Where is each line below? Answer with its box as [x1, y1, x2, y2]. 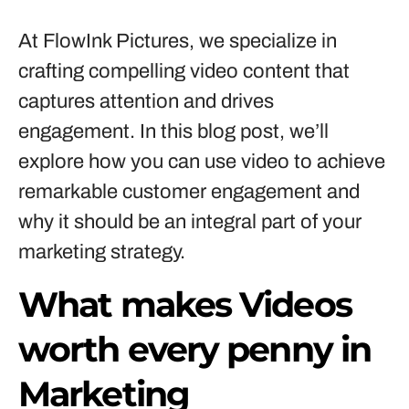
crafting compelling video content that [18, 60, 350, 82]
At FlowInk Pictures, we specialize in [18, 30, 337, 52]
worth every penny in [18, 328, 372, 371]
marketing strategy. [18, 241, 185, 263]
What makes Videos [18, 283, 351, 326]
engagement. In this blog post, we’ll [18, 121, 329, 142]
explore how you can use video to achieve [18, 151, 385, 173]
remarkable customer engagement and [18, 181, 360, 203]
